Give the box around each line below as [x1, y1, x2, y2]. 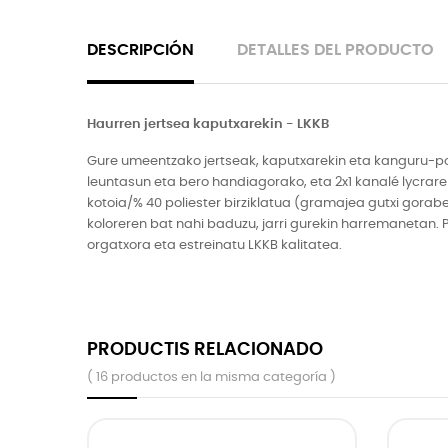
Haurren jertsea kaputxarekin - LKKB [87, 117, 332, 131]
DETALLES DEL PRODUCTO [237, 42, 434, 58]
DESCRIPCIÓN [87, 42, 194, 58]
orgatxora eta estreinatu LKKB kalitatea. [87, 238, 342, 252]
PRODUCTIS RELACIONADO [87, 339, 323, 359]
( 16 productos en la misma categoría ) [87, 370, 336, 384]
